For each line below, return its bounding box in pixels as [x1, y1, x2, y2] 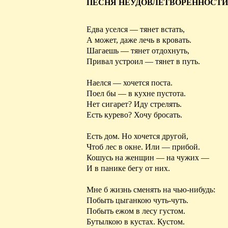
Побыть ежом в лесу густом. [87, 206, 185, 215]
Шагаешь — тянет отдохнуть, [87, 46, 189, 55]
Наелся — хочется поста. [87, 78, 173, 87]
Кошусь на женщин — [87, 153, 166, 162]
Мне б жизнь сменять [87, 185, 163, 194]
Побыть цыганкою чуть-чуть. [87, 195, 188, 205]
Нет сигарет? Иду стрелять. [87, 99, 182, 108]
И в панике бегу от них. [87, 163, 170, 173]
